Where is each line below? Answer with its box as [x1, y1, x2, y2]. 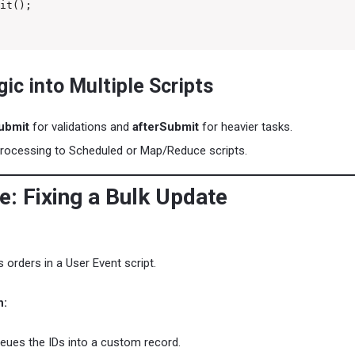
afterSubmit [132, 119, 199, 134]
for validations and [29, 119, 132, 134]
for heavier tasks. [199, 119, 292, 134]
